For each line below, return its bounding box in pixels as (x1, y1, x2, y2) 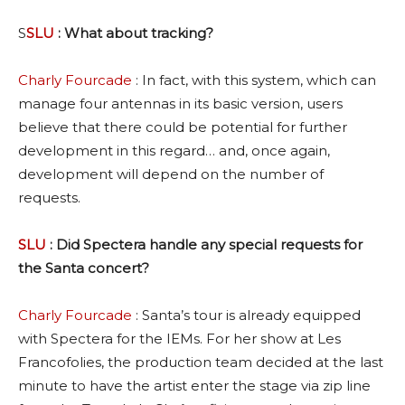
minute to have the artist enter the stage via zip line (18, 376, 371, 394)
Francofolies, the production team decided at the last (18, 353, 383, 371)
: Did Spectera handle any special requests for (46, 235, 363, 253)
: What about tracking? (54, 24, 213, 42)
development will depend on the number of (18, 165, 324, 183)
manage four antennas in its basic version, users (18, 94, 343, 112)
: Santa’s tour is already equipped (132, 306, 361, 324)
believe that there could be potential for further (18, 118, 347, 136)
